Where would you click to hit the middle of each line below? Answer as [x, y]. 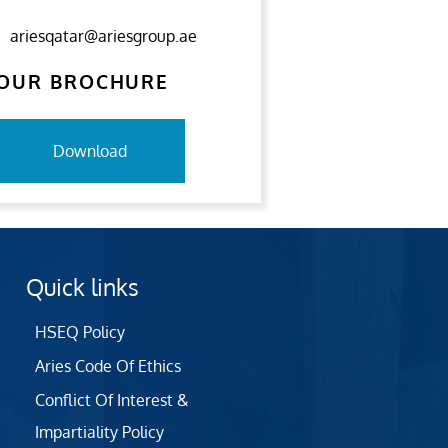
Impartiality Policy [99, 432]
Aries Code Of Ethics [108, 366]
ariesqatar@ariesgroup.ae [104, 36]
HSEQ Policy [80, 332]
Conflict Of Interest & [112, 400]
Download [90, 151]
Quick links [82, 286]
